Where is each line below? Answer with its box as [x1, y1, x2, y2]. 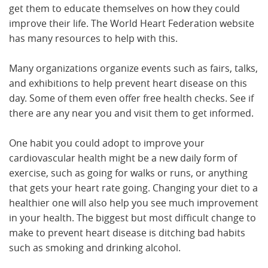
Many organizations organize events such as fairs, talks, [9, 62, 258, 75]
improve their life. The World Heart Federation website [9, 17, 254, 31]
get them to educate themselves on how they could [9, 2, 240, 16]
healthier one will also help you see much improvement [9, 196, 258, 210]
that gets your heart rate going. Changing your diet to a [9, 181, 258, 195]
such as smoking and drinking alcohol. [9, 241, 181, 255]
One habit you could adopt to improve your [9, 136, 205, 150]
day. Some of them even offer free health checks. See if [9, 92, 254, 105]
